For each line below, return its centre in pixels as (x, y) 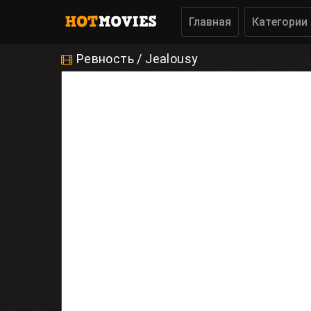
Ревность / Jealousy (137, 59)
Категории (280, 22)
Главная (210, 22)
